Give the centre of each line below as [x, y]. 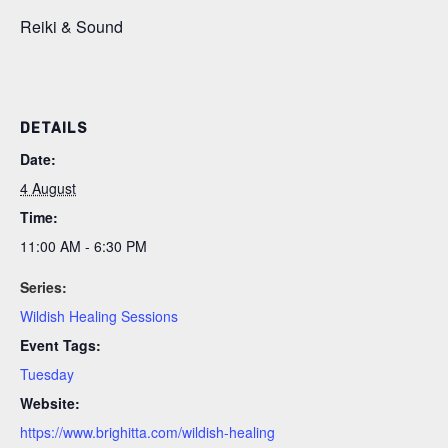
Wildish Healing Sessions [99, 316]
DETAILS [53, 128]
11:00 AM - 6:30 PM [83, 246]
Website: [50, 403]
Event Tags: [60, 345]
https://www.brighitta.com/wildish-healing [147, 432]
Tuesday [47, 374]
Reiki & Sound [71, 26]
